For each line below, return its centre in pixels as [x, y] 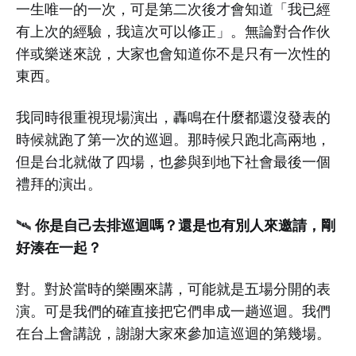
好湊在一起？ [59, 248]
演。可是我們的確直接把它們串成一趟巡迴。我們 [173, 311]
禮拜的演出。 [59, 184]
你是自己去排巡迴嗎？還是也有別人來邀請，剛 [183, 225]
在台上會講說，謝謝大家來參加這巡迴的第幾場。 [173, 333]
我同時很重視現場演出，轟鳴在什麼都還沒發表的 [173, 117]
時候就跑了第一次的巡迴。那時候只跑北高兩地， [173, 139]
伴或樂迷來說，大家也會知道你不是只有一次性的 [173, 54]
